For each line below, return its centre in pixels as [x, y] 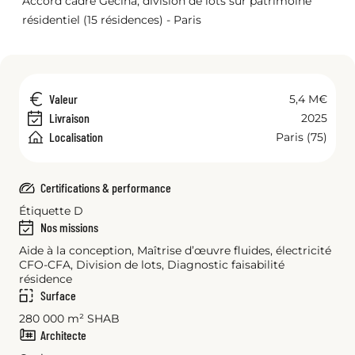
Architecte [63, 335]
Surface [58, 295]
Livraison [69, 118]
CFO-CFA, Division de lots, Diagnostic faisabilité [152, 265]
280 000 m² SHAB [69, 319]
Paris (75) [302, 137]
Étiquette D [51, 211]
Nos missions [69, 227]
